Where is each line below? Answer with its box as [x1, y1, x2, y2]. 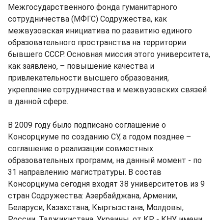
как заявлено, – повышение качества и [8, 61, 154, 71]
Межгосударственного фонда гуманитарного [8, 2, 177, 12]
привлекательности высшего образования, [8, 73, 169, 83]
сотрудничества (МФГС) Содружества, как [8, 14, 167, 24]
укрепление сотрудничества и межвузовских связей [8, 85, 207, 95]
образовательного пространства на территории [8, 38, 186, 48]
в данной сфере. [8, 97, 68, 107]
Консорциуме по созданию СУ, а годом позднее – [8, 132, 191, 142]
